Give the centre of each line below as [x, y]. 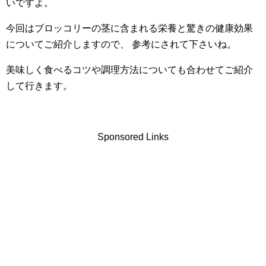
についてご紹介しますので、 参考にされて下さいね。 [121, 44]
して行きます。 [39, 86]
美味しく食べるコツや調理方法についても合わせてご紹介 [129, 70]
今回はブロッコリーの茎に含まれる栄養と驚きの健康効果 [129, 28]
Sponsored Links [133, 137]
